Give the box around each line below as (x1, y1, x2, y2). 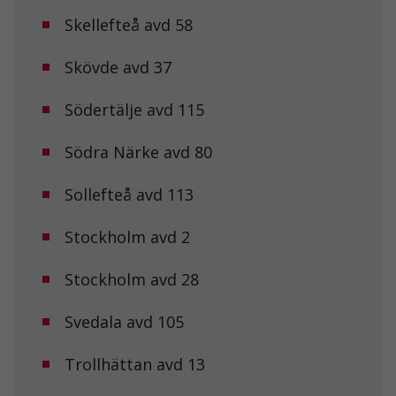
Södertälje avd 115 (65, 98, 204, 120)
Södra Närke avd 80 (65, 141, 212, 163)
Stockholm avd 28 (65, 268, 199, 290)
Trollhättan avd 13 (65, 353, 205, 375)
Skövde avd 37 (65, 56, 171, 78)
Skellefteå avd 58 (65, 13, 193, 35)
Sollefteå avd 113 (65, 183, 194, 205)
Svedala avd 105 (65, 310, 184, 332)
